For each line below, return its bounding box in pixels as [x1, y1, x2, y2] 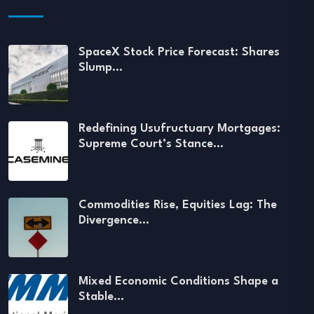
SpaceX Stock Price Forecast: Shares [78, 46, 280, 58]
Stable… [78, 291, 124, 303]
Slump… [78, 62, 123, 74]
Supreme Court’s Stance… [78, 138, 224, 150]
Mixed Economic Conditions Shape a [78, 275, 278, 287]
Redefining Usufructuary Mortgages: [78, 123, 280, 135]
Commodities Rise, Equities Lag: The [78, 199, 277, 211]
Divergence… [78, 214, 149, 226]
